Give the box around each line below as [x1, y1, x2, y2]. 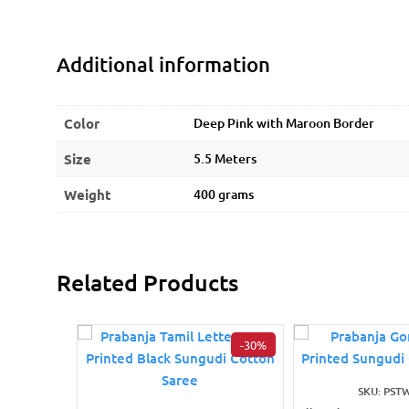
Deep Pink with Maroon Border [194, 114, 374, 132]
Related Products [57, 267, 238, 298]
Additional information [57, 52, 270, 78]
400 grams [194, 185, 254, 204]
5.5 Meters [194, 150, 257, 168]
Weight [64, 185, 111, 204]
